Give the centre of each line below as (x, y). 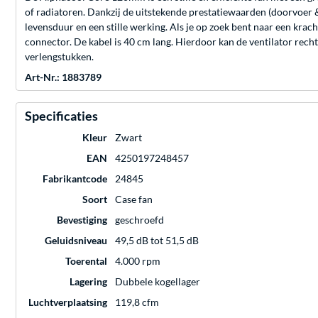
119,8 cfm (137, 302)
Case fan (134, 199)
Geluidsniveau (76, 241)
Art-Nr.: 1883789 (63, 77)
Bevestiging (82, 220)
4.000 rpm (138, 261)
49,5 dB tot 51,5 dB (157, 241)
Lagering (88, 282)
